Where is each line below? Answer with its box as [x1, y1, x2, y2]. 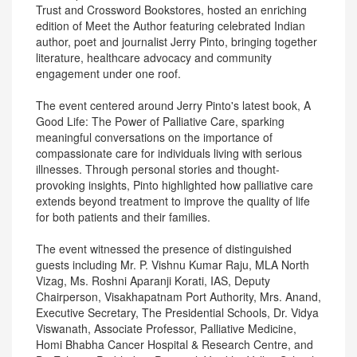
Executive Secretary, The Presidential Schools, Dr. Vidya [36, 304, 319, 320]
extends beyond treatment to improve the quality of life [36, 193, 310, 209]
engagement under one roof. [36, 65, 181, 81]
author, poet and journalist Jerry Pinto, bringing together [36, 33, 317, 49]
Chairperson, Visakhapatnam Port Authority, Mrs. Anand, [36, 288, 321, 304]
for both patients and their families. [36, 209, 210, 225]
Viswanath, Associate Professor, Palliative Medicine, [36, 320, 296, 336]
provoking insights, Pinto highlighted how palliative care [36, 177, 313, 193]
